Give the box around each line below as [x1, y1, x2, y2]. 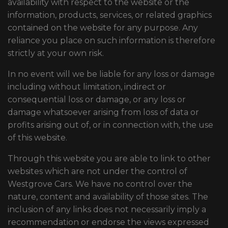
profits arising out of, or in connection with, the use [8, 120, 213, 130]
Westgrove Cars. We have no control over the [8, 179, 192, 189]
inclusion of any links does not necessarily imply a [8, 205, 206, 214]
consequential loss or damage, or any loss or [8, 95, 186, 104]
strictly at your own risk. [8, 48, 104, 58]
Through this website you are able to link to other [8, 154, 211, 163]
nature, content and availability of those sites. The [8, 192, 208, 202]
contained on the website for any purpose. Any [8, 23, 198, 33]
